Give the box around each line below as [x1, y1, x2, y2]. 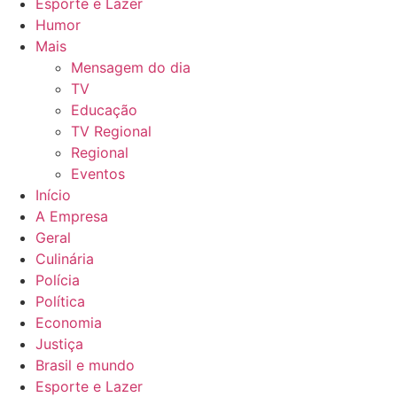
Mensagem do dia [71, 58, 191, 76]
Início [35, 185, 71, 204]
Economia [35, 313, 102, 331]
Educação [71, 100, 137, 119]
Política [35, 292, 85, 310]
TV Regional [71, 121, 152, 140]
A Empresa [35, 206, 108, 225]
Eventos [71, 164, 125, 183]
